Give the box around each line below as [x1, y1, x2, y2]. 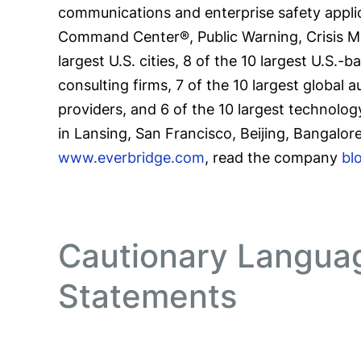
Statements [58, 276, 237, 317]
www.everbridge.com [58, 149, 205, 167]
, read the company [205, 149, 342, 167]
